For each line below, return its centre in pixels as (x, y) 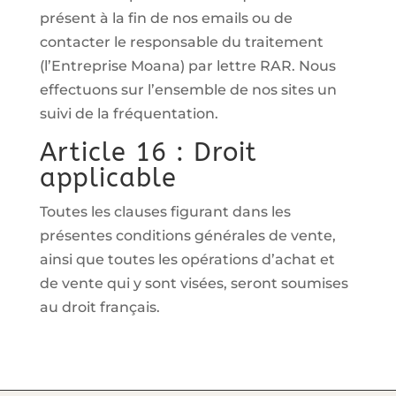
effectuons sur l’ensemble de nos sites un (188, 90)
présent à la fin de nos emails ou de (166, 18)
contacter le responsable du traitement (181, 42)
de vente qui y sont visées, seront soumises (194, 283)
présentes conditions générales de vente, (187, 236)
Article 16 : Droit (148, 152)
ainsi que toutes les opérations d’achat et (187, 259)
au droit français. (99, 307)
